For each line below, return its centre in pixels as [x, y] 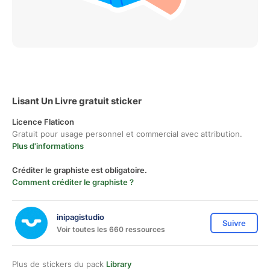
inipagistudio [80, 217]
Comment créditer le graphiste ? [73, 182]
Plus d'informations [48, 146]
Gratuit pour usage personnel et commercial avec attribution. [127, 134]
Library [119, 264]
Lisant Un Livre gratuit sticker [77, 101]
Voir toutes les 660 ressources [111, 229]
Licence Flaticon [43, 122]
